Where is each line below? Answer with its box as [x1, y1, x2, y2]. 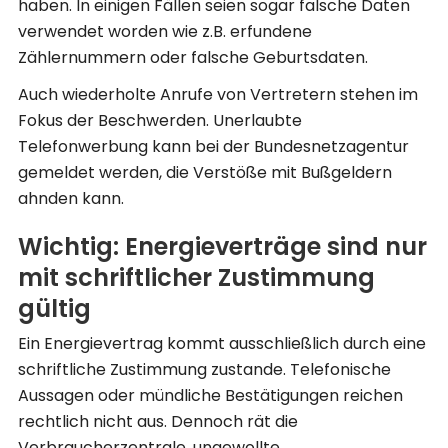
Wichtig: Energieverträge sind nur [18, 229, 427, 263]
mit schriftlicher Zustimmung [18, 260, 375, 294]
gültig [18, 291, 91, 325]
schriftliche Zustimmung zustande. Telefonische [18, 358, 391, 382]
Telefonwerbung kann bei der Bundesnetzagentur [18, 134, 409, 158]
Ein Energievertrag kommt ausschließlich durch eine [18, 332, 426, 356]
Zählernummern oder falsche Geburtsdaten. [18, 45, 368, 69]
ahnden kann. [18, 186, 124, 210]
